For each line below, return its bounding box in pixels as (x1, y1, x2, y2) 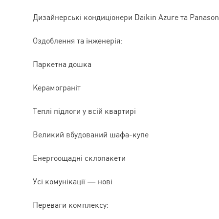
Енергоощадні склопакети (33, 153, 126, 163)
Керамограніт (33, 83, 81, 92)
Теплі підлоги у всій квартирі (33, 106, 136, 116)
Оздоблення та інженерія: (33, 36, 122, 45)
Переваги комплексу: (33, 200, 109, 210)
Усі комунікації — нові (33, 176, 112, 186)
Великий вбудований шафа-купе (33, 130, 149, 139)
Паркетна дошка (33, 59, 91, 69)
